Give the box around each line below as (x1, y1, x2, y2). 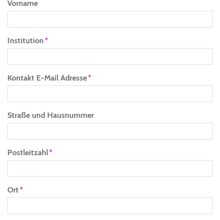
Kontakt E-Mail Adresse (7, 73, 87, 83)
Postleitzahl (7, 147, 48, 158)
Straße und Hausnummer (7, 110, 94, 120)
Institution (7, 35, 44, 46)
